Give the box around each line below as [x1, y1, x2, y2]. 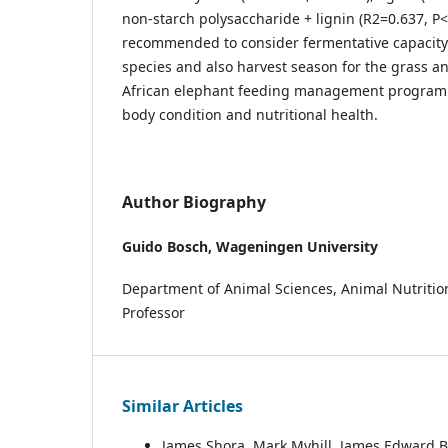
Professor [122, 303, 185, 323]
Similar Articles [122, 395, 243, 417]
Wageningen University [216, 237, 378, 256]
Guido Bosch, [122, 237, 216, 256]
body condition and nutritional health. [122, 104, 378, 124]
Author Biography [122, 190, 266, 213]
